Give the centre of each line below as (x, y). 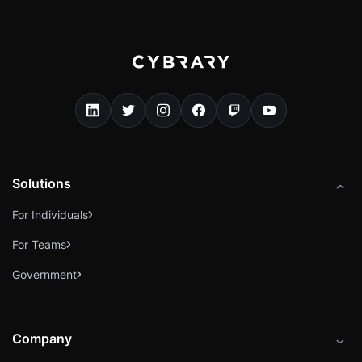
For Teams (39, 245)
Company (42, 339)
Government (44, 275)
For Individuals (50, 215)
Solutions (42, 184)
